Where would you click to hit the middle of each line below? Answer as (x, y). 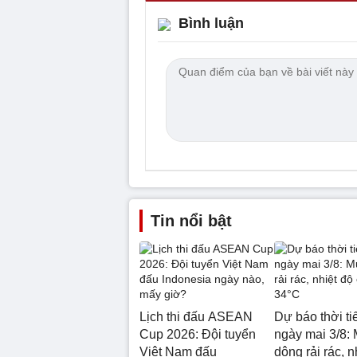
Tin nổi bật (191, 220)
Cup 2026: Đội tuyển (198, 334)
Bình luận (211, 23)
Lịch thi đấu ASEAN (196, 316)
